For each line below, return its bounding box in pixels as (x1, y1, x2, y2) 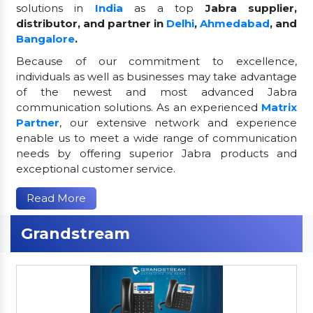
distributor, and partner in (16, 16, 166, 30)
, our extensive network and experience (59, 115, 297, 129)
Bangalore (16, 31, 75, 45)
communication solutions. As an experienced (16, 100, 261, 114)
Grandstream (21, 224, 130, 243)
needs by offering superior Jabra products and (16, 146, 297, 160)
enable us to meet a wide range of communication (16, 131, 297, 145)
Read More (27, 191, 86, 205)
